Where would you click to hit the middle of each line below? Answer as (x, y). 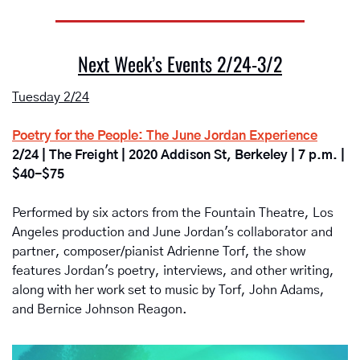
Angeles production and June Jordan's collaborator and (172, 233)
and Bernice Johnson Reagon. (101, 310)
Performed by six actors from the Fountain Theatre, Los (173, 213)
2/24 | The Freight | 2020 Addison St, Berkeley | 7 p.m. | (178, 155)
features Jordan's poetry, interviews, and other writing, (173, 271)
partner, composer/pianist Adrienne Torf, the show (159, 252)
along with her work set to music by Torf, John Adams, (168, 290)
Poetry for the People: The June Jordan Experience (165, 136)
